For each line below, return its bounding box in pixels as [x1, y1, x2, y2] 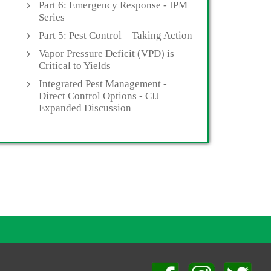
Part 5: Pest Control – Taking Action [39, 30, 192, 41]
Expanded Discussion [39, 102, 131, 114]
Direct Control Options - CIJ [39, 90, 160, 102]
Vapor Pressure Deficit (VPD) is [39, 48, 174, 59]
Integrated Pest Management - [39, 78, 167, 90]
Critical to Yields [39, 60, 111, 71]
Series [39, 11, 65, 23]
